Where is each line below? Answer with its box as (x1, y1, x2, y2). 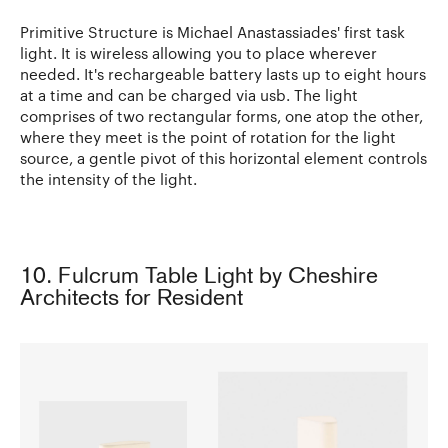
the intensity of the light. (20, 170, 197, 189)
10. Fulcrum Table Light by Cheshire (20, 266, 378, 290)
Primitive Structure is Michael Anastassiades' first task (20, 23, 405, 42)
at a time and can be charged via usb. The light (20, 86, 358, 105)
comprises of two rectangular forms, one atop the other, (20, 107, 423, 126)
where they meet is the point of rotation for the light (20, 128, 396, 147)
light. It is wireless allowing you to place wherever (20, 44, 377, 63)
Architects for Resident (20, 288, 243, 312)
